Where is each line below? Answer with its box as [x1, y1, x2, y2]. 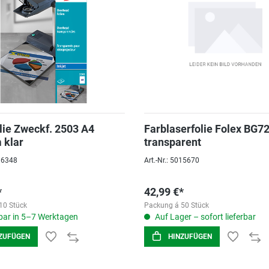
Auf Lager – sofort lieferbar [153, 212, 256, 222]
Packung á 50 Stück [144, 201, 209, 210]
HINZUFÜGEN [168, 232, 212, 241]
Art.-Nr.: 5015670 [144, 156, 199, 165]
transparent [144, 136, 201, 148]
